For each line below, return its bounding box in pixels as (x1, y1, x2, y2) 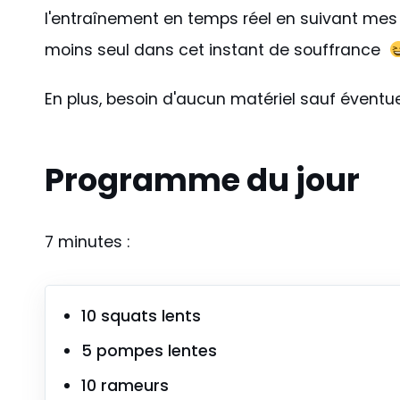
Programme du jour (45, 158, 360, 203)
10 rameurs (81, 375, 169, 397)
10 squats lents (81, 305, 201, 328)
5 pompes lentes (81, 340, 217, 362)
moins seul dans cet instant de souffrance (45, 39, 389, 62)
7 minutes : (45, 231, 129, 254)
